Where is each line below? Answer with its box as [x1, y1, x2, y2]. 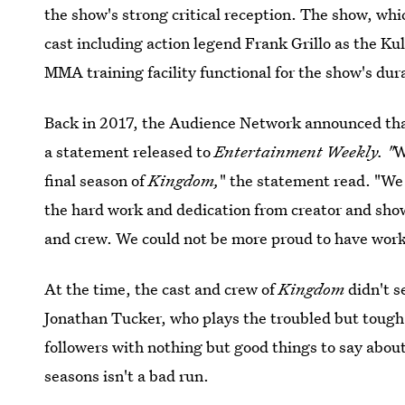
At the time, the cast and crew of [44, 278, 279, 299]
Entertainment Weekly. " [214, 141, 394, 162]
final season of [44, 170, 149, 191]
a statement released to [44, 141, 215, 162]
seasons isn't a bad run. [44, 365, 210, 386]
